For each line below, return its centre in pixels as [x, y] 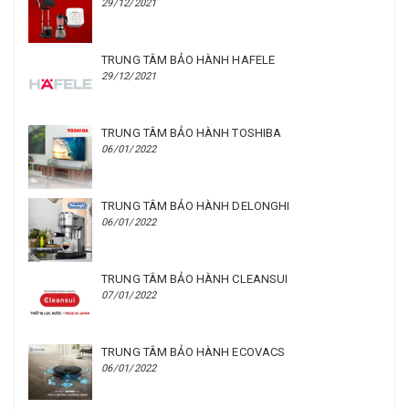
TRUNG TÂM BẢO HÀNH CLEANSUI [195, 279]
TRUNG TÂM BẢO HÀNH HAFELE [189, 60]
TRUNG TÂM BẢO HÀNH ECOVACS [194, 352]
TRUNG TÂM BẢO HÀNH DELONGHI [196, 206]
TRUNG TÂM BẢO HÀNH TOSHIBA [192, 133]
